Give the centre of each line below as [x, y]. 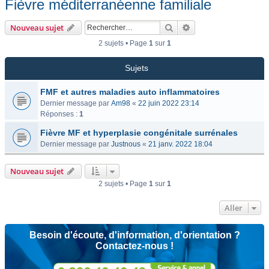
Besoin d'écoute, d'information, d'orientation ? [134, 235]
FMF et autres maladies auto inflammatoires [130, 92]
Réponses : [60, 114]
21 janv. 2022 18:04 [180, 144]
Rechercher [194, 27]
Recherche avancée [226, 27]
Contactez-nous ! [134, 246]
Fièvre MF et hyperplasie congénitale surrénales [139, 133]
